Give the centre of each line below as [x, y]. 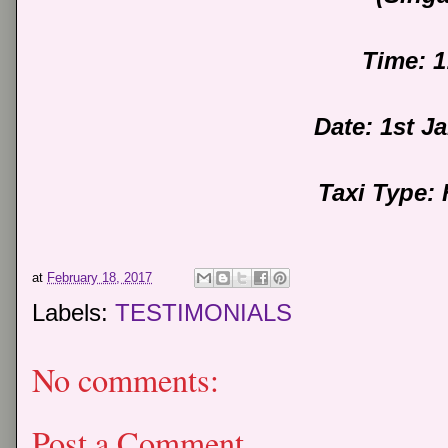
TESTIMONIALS [203, 313]
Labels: [73, 313]
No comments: [125, 380]
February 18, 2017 [99, 277]
